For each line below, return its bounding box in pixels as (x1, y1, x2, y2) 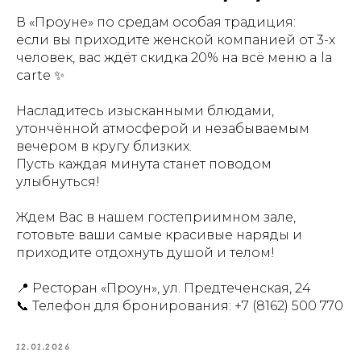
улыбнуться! (16, 174, 100, 190)
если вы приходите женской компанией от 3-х (16, 32, 335, 48)
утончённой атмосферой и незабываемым (16, 121, 309, 137)
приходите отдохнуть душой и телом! (16, 245, 275, 261)
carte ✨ (16, 68, 64, 84)
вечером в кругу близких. (16, 139, 192, 155)
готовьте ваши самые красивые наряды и (16, 227, 302, 243)
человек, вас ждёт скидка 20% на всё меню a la (16, 50, 333, 66)
